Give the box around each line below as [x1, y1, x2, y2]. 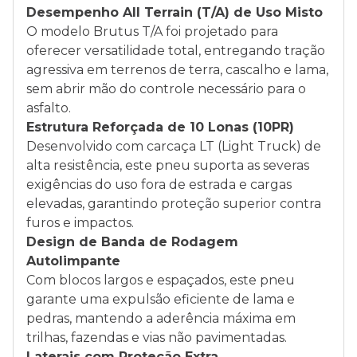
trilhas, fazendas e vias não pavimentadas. [26, 330, 287, 345]
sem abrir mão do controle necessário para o [26, 81, 306, 96]
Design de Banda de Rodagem [26, 234, 238, 249]
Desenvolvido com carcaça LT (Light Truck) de [26, 139, 321, 154]
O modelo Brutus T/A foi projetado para [26, 24, 278, 39]
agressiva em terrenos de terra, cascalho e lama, [26, 62, 328, 77]
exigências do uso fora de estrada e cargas [26, 177, 292, 192]
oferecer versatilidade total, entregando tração [26, 43, 325, 58]
